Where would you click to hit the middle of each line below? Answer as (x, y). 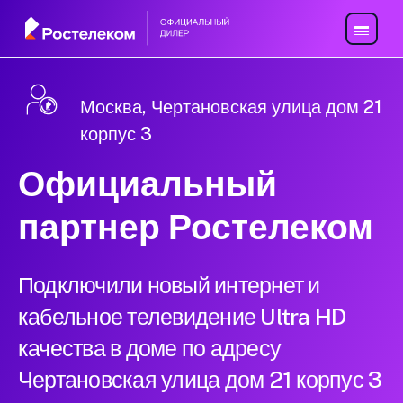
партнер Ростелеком (196, 227)
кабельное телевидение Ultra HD (182, 317)
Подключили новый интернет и (169, 286)
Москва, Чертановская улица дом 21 (231, 107)
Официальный (148, 184)
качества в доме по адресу (150, 349)
